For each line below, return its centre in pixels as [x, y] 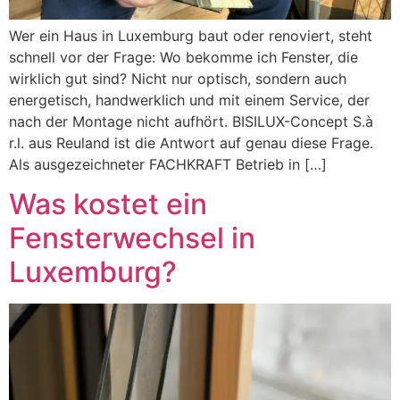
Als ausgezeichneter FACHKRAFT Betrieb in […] [168, 164]
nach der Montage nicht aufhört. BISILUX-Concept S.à [191, 121]
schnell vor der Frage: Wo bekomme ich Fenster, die [183, 57]
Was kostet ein [108, 204]
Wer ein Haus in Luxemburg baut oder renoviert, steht [191, 36]
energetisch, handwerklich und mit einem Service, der [189, 100]
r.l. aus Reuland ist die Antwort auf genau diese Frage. [191, 143]
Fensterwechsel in [132, 238]
